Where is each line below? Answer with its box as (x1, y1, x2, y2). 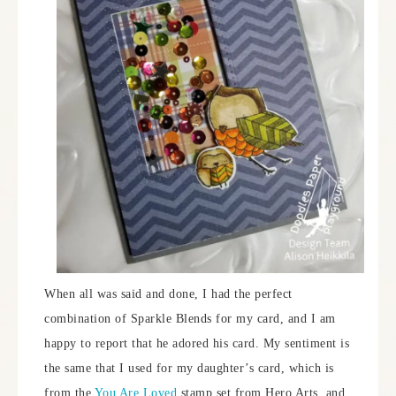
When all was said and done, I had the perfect (44, 287, 293, 301)
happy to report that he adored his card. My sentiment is (44, 337, 349, 351)
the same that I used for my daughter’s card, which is (44, 362, 334, 376)
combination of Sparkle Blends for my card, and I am (44, 312, 336, 326)
